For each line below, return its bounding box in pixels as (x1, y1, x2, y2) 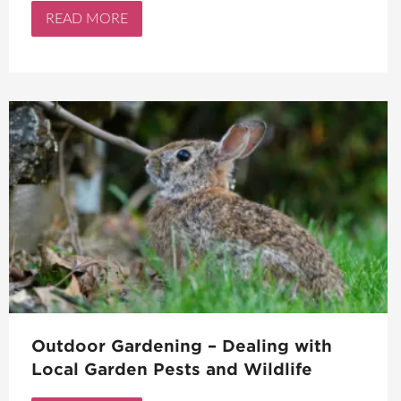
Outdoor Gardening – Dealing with (31, 336, 332, 355)
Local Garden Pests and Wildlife (31, 359, 312, 379)
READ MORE (46, 12, 128, 27)
